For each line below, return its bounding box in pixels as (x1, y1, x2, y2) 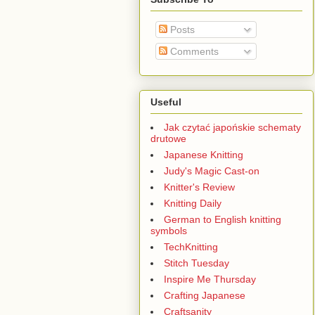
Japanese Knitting (164, 148, 243, 160)
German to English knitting (164, 213, 281, 225)
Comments (167, 45, 219, 57)
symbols (150, 224, 187, 236)
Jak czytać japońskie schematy (164, 121, 301, 133)
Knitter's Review (164, 181, 235, 193)
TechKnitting (164, 240, 218, 252)
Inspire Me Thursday (164, 273, 256, 285)
